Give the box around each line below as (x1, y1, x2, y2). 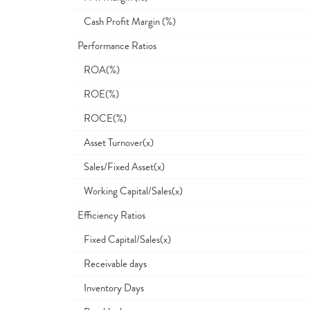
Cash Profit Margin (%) (77, 14, 176, 29)
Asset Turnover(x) (77, 135, 154, 150)
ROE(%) (77, 86, 119, 102)
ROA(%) (77, 62, 120, 77)
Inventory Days (77, 280, 144, 295)
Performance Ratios (77, 38, 156, 53)
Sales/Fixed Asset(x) (77, 159, 165, 174)
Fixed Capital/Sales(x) (77, 232, 171, 247)
